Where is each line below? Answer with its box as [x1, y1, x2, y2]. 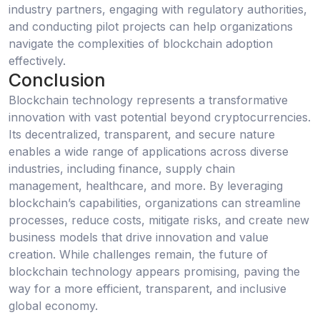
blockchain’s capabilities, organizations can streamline [9, 195, 301, 210]
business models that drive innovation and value [9, 229, 269, 244]
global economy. [9, 298, 98, 313]
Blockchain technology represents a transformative [9, 92, 288, 107]
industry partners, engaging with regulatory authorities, [9, 2, 307, 17]
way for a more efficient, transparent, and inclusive [9, 281, 286, 296]
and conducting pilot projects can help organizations [9, 19, 293, 34]
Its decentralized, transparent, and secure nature [9, 126, 275, 141]
